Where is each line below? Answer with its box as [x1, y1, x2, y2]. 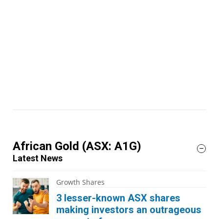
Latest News [13, 153, 63, 163]
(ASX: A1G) [82, 139, 141, 153]
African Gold [13, 139, 82, 153]
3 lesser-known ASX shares [56, 192, 180, 204]
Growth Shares [56, 177, 105, 187]
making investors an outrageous [56, 204, 201, 216]
